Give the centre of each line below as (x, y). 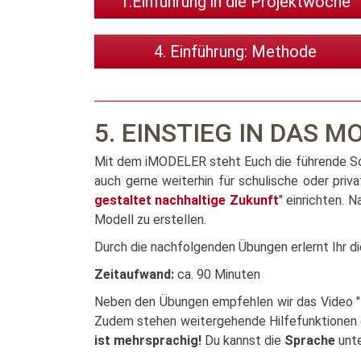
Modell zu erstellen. (150, 220)
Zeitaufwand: (134, 274)
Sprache (310, 340)
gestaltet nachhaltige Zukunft (187, 200)
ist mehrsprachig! (148, 340)
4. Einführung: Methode (235, 52)
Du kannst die (243, 340)
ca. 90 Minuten (217, 274)
